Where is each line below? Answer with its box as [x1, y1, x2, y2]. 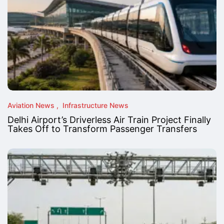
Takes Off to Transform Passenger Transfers [7, 123, 197, 134]
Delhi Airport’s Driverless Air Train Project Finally [7, 114, 211, 125]
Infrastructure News [62, 100, 128, 109]
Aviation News [7, 100, 54, 109]
